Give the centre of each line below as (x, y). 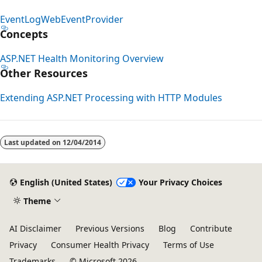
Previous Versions (110, 228)
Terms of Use (189, 245)
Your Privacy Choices (180, 182)
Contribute (211, 228)
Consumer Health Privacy (100, 245)
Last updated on (33, 142)
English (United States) (66, 182)
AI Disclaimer (35, 228)
